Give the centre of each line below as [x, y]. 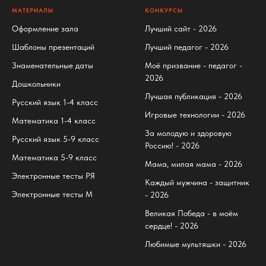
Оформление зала [45, 28]
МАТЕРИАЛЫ [33, 10]
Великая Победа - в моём [191, 213]
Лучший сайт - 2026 [181, 28]
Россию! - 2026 [172, 145]
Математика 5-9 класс [54, 157]
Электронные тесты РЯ [53, 176]
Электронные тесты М [52, 194]
